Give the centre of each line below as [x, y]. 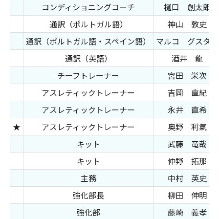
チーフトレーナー [88, 75]
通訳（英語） [88, 58]
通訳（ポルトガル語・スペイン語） [88, 41]
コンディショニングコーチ [88, 7]
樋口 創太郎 [187, 7]
